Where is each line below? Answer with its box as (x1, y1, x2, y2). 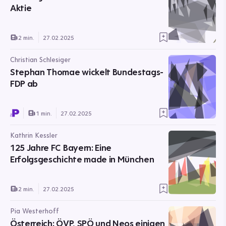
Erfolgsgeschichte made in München (10, 153, 154, 165)
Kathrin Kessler (10, 131, 58, 140)
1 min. (36, 109, 52, 117)
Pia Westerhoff (10, 206, 59, 215)
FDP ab (10, 78, 38, 89)
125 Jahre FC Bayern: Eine (10, 142, 111, 153)
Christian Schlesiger (10, 55, 71, 64)
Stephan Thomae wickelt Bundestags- (10, 66, 164, 78)
